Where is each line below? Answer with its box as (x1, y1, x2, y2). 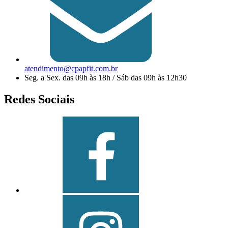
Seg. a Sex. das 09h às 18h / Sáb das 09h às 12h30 (24, 73, 187, 82)
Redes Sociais (4, 92, 74, 106)
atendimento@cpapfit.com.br (24, 64, 118, 73)
